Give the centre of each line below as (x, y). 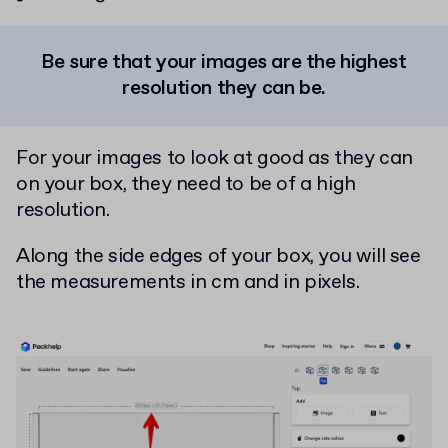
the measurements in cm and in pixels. (188, 283)
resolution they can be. (224, 89)
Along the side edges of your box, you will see (218, 257)
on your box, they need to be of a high (186, 185)
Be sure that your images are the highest (224, 63)
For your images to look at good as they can (214, 159)
